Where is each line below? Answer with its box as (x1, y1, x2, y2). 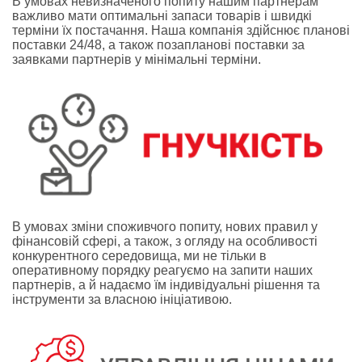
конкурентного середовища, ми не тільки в (12, 248, 267, 263)
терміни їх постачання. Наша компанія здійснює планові (12, 23, 350, 38)
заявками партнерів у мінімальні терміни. (12, 53, 261, 67)
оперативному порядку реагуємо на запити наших (12, 263, 313, 277)
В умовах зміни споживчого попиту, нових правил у (12, 219, 318, 234)
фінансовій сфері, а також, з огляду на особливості (12, 234, 318, 248)
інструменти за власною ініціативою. (12, 292, 232, 306)
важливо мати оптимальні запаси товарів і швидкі (12, 9, 312, 23)
